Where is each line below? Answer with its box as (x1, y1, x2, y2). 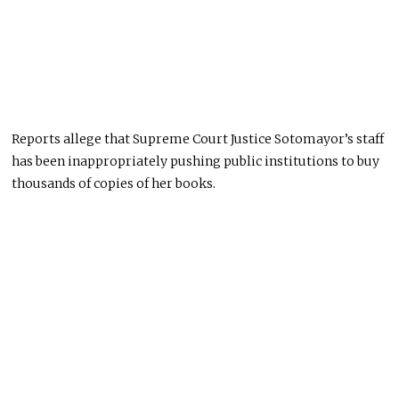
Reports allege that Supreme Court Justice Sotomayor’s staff (12, 130, 385, 147)
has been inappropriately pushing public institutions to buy (12, 152, 380, 169)
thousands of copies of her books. (12, 175, 216, 191)
